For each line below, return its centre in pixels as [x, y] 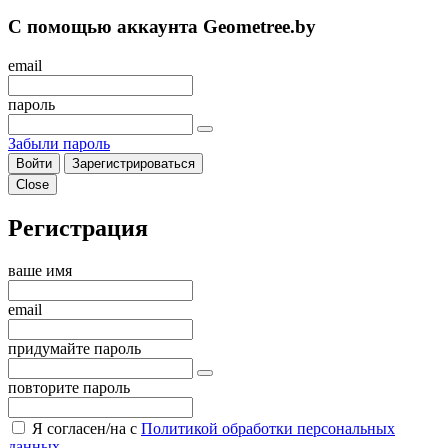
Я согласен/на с [86, 428]
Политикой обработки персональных [268, 428]
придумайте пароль [74, 348]
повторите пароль [69, 387]
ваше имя [40, 270]
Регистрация [78, 227]
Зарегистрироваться [133, 164]
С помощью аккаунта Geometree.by [162, 27]
